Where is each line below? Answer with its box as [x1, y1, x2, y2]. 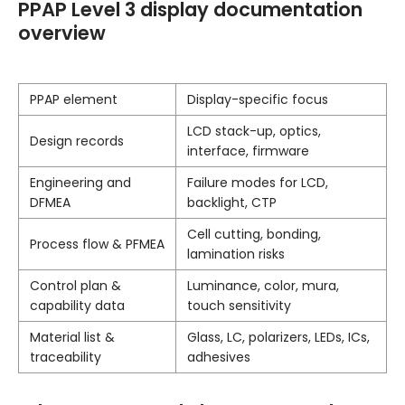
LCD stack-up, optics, [187, 122, 321, 141]
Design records [30, 132, 124, 151]
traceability [30, 348, 101, 367]
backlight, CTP [187, 193, 277, 212]
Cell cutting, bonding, [187, 225, 321, 244]
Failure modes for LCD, [187, 174, 328, 193]
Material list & [30, 328, 115, 347]
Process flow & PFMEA [30, 235, 165, 254]
